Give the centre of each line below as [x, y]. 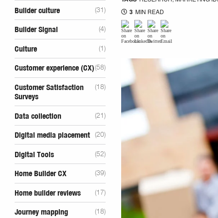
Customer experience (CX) [54, 68]
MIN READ [149, 12]
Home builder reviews [48, 193]
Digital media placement [52, 136]
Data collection [38, 116]
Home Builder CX [41, 174]
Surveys [27, 97]
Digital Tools [34, 154]
